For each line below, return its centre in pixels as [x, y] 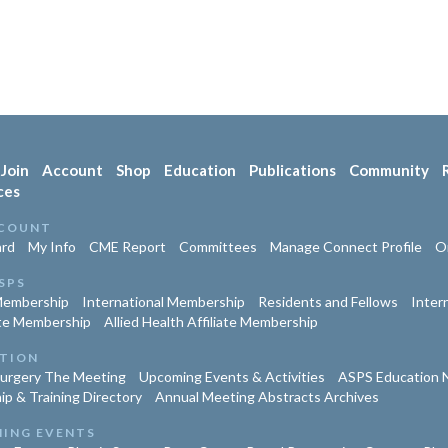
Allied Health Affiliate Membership [210, 322]
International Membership [163, 302]
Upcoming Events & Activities [231, 377]
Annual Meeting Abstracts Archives [266, 397]
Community [388, 170]
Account [72, 170]
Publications [292, 170]
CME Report [127, 247]
